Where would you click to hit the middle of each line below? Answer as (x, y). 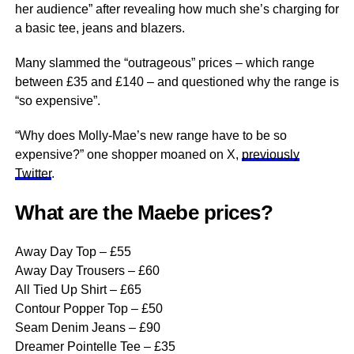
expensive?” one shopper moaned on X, (128, 154)
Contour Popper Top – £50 (88, 309)
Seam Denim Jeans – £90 (87, 328)
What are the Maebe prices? (144, 213)
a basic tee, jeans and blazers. (101, 28)
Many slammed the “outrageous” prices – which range (164, 63)
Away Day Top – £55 (73, 252)
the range (299, 82)
